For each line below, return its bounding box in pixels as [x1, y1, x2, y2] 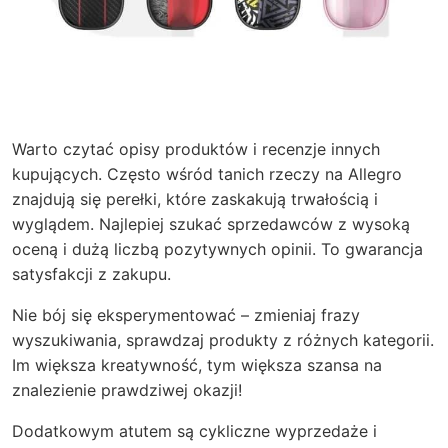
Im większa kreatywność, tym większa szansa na [12, 355, 382, 375]
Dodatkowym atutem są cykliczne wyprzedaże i [12, 421, 377, 441]
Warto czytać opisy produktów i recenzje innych [12, 139, 380, 159]
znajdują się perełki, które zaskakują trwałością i [12, 189, 378, 209]
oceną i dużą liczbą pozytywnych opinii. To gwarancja [12, 239, 423, 259]
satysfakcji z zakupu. [12, 264, 171, 284]
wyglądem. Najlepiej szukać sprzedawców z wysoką [12, 214, 410, 234]
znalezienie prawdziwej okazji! [12, 380, 242, 400]
